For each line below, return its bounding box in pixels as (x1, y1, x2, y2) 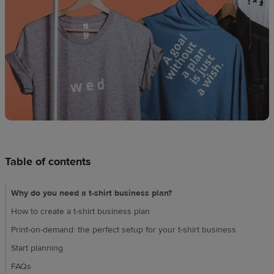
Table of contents (5, 155, 91, 169)
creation (10, 10, 45, 23)
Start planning (11, 243, 63, 254)
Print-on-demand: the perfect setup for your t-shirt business (11, 224, 239, 236)
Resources (10, 40, 54, 52)
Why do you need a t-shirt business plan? (11, 188, 172, 199)
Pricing (10, 69, 39, 81)
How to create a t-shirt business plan (11, 206, 150, 218)
